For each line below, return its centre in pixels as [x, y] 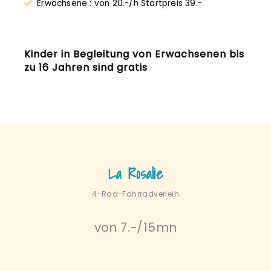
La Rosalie [135, 173]
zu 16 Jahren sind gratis [86, 67]
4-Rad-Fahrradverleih [135, 194]
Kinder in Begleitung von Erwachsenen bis [134, 54]
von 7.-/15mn [135, 227]
